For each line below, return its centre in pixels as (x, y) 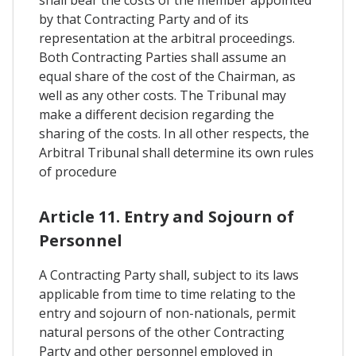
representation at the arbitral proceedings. (167, 39)
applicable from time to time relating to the (167, 294)
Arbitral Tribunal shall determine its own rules (176, 153)
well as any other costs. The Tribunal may (163, 96)
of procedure (78, 172)
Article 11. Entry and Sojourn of (166, 216)
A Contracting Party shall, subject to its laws (169, 275)
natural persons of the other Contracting (162, 332)
